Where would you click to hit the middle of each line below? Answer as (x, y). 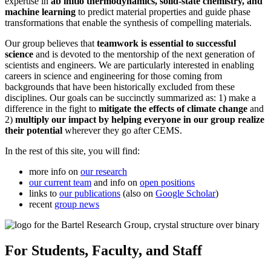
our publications (90, 194)
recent (42, 204)
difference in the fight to (52, 109)
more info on (55, 172)
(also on (138, 194)
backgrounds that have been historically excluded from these (120, 87)
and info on (116, 183)
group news (77, 204)
